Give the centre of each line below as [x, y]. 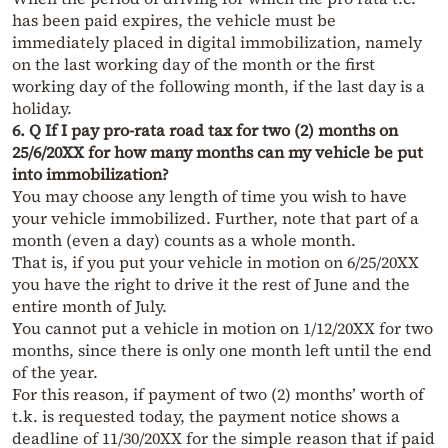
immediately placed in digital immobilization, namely [217, 42]
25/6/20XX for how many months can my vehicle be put [217, 152]
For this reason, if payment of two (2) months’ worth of [218, 394]
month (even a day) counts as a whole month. [184, 240]
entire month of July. [89, 306]
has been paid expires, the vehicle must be [174, 20]
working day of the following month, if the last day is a [218, 86]
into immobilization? [90, 174]
